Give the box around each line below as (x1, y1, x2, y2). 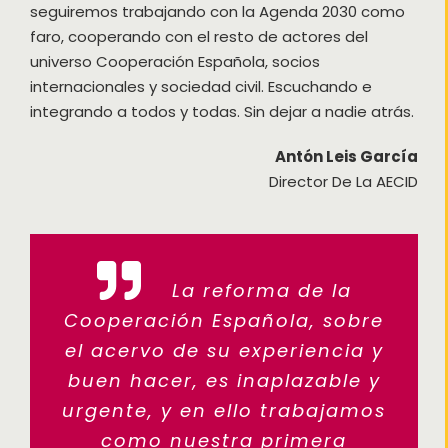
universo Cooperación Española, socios (29, 50, 320, 72)
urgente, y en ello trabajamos (62, 397, 386, 423)
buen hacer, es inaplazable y (67, 367, 381, 393)
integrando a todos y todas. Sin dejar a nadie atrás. (29, 100, 414, 122)
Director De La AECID (269, 170, 419, 192)
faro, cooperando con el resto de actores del (29, 25, 368, 47)
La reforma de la (164, 277, 352, 303)
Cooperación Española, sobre (64, 307, 384, 333)
